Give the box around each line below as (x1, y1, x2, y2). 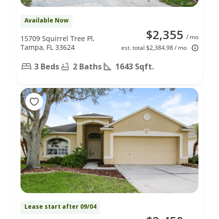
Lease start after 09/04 (24, 202, 96, 211)
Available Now (24, 16, 68, 24)
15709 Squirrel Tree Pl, (21, 33, 94, 43)
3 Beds (34, 61, 59, 72)
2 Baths (73, 61, 102, 72)
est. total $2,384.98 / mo (121, 43, 187, 52)
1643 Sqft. (115, 61, 154, 72)
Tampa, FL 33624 (21, 42, 75, 52)
